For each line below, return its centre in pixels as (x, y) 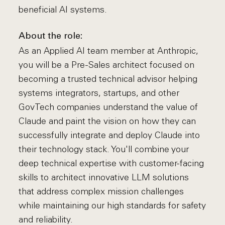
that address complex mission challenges (101, 191)
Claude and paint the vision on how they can (107, 121)
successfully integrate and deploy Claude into (109, 135)
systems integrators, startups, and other (99, 93)
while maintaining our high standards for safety (113, 205)
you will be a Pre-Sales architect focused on (107, 65)
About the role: (51, 36)
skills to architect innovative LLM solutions (104, 177)
